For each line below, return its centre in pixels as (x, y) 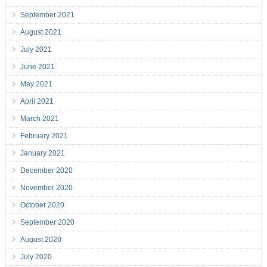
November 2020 (46, 188)
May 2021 (36, 84)
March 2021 (39, 119)
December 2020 (46, 171)
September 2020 (47, 223)
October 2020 (42, 205)
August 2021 (41, 32)
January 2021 (42, 153)
